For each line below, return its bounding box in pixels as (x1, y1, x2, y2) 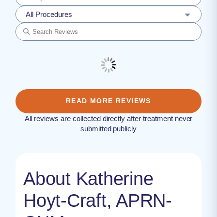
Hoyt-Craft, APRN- (23, 190, 172, 211)
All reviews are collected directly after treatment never (24, 114, 193, 123)
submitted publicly (80, 124, 137, 133)
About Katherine (23, 168, 154, 189)
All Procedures (26, 10, 72, 18)
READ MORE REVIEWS (66, 96, 151, 105)
